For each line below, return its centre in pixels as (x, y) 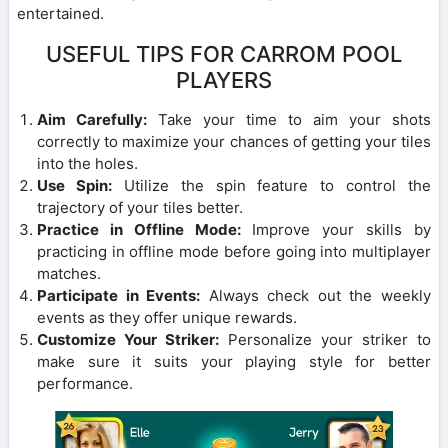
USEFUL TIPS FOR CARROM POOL (224, 53)
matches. (69, 273)
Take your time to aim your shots (289, 119)
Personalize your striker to (325, 339)
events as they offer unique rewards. (167, 317)
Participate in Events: (119, 295)
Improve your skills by (336, 229)
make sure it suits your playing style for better (234, 361)
